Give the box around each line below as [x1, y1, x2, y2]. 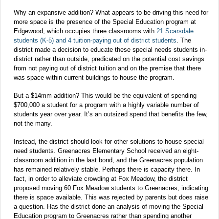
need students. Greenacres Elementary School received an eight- [14, 147, 198, 155]
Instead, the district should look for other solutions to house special [14, 138, 204, 146]
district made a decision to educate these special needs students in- [14, 46, 207, 54]
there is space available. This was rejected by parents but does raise [14, 194, 208, 201]
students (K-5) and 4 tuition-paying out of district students [14, 37, 176, 44]
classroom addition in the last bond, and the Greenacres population [14, 156, 203, 164]
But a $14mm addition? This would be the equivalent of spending [14, 92, 197, 100]
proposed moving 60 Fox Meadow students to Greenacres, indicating [14, 184, 208, 192]
